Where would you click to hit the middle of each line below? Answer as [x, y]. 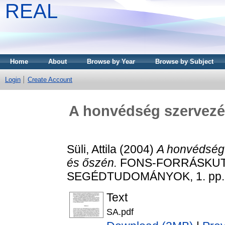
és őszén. [92, 162]
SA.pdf [120, 212]
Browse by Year [111, 62]
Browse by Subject [184, 62]
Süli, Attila [92, 149]
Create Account [50, 80]
